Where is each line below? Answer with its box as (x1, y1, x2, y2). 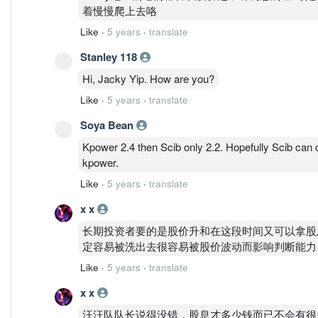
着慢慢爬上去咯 (82, 2, 157, 18)
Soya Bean (80, 116, 136, 133)
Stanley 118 (80, 48, 140, 65)
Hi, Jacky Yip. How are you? (82, 70, 214, 86)
